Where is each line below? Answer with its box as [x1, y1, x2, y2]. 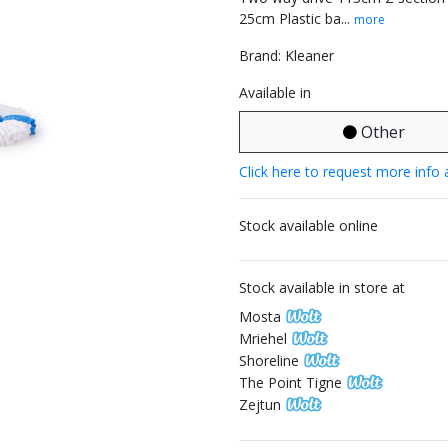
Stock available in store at [239, 278, 405, 297]
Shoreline [239, 351, 299, 370]
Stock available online [239, 216, 378, 235]
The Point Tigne [239, 373, 342, 392]
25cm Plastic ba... [239, 9, 354, 28]
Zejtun [239, 395, 281, 414]
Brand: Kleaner [239, 46, 334, 65]
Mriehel [239, 329, 287, 348]
